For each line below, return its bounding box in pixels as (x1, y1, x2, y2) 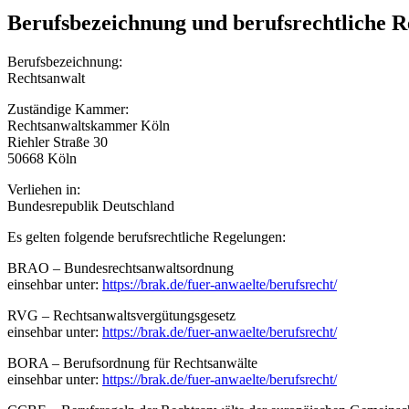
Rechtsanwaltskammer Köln (7, 118, 170, 134)
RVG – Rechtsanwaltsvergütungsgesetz (7, 308, 236, 324)
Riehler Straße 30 (7, 134, 108, 151)
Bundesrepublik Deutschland (7, 198, 174, 215)
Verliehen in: (7, 182, 80, 198)
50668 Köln (7, 151, 77, 167)
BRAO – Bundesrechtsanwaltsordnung (7, 260, 234, 277)
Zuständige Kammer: (7, 101, 129, 118)
